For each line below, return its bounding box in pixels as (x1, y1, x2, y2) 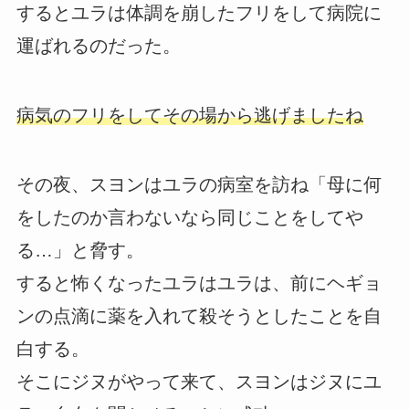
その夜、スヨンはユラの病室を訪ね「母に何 (16, 173, 382, 194)
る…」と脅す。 (16, 239, 144, 260)
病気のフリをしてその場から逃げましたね (16, 104, 363, 125)
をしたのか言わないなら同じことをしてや (16, 206, 363, 227)
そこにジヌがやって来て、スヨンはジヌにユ (16, 371, 382, 392)
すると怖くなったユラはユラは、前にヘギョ (16, 272, 382, 293)
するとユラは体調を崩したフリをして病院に (16, 2, 382, 23)
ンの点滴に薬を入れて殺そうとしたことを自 (16, 305, 382, 326)
